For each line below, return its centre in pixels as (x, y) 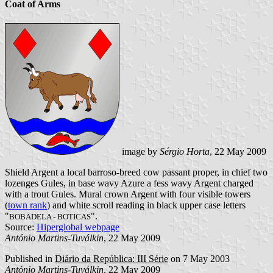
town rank (27, 205)
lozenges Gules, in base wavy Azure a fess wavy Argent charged (129, 183)
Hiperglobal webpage (78, 227)
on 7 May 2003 (199, 258)
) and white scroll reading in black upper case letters (146, 205)
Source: (21, 227)
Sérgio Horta (185, 151)
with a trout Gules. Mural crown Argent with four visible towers (128, 194)
